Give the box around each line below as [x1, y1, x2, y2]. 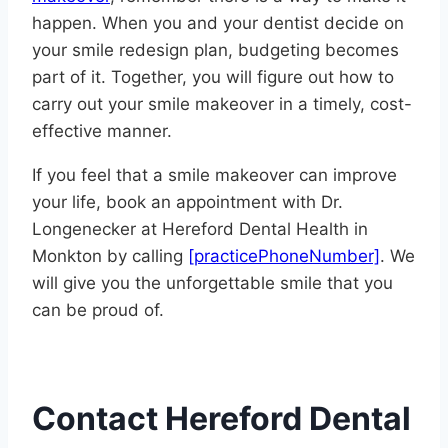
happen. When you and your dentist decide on [32, 13, 404, 34]
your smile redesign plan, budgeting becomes [32, 40, 399, 61]
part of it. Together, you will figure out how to [32, 67, 394, 88]
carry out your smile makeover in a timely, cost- [32, 94, 412, 115]
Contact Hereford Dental [32, 398, 411, 438]
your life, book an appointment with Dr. [32, 192, 343, 213]
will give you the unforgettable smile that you [32, 273, 393, 294]
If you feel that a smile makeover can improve [32, 165, 397, 186]
